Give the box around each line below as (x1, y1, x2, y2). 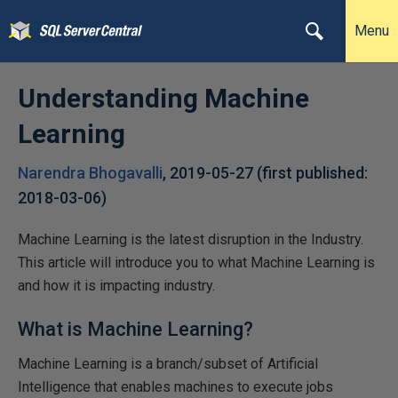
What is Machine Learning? (18, 318, 253, 340)
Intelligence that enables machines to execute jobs (18, 378, 333, 395)
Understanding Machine (18, 83, 309, 114)
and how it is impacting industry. (18, 277, 215, 294)
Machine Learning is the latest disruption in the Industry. (18, 231, 363, 248)
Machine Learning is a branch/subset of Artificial (18, 355, 318, 372)
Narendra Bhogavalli (18, 163, 163, 182)
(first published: (257, 163, 368, 182)
